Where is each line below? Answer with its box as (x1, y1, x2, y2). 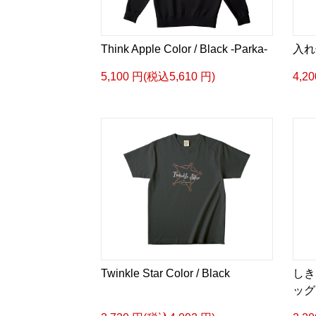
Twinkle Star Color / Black (101, 267, 230, 279)
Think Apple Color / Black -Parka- (101, 43, 267, 55)
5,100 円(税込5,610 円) (101, 71, 215, 83)
